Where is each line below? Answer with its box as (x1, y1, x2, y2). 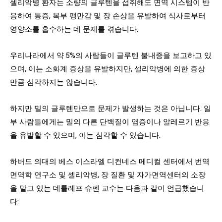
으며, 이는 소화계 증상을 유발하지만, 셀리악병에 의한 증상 (10, 63, 205, 73)
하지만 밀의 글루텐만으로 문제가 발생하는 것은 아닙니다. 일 (10, 103, 211, 113)
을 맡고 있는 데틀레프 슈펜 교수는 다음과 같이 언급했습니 (10, 182, 204, 193)
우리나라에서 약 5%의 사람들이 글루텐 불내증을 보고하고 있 (10, 50, 212, 60)
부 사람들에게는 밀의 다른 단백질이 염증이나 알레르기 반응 (10, 116, 210, 126)
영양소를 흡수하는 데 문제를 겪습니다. (10, 23, 138, 34)
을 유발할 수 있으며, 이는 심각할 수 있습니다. (10, 129, 161, 140)
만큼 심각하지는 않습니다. (10, 76, 97, 87)
